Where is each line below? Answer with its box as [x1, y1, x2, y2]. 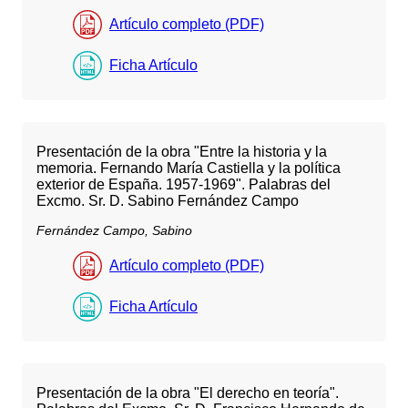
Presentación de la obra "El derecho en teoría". [36, 384, 339, 401]
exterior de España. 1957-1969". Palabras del [36, 177, 331, 193]
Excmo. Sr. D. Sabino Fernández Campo [36, 193, 299, 209]
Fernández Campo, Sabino [36, 223, 192, 239]
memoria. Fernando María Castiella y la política [36, 160, 341, 177]
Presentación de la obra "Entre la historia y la [36, 144, 327, 160]
